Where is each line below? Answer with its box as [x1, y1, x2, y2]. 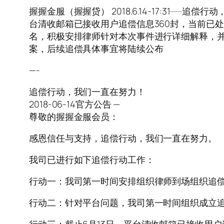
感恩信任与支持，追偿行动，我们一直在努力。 [29, 132, 217, 144]
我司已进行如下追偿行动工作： [29, 153, 154, 166]
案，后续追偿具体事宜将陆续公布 [29, 42, 163, 55]
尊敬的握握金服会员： [29, 110, 118, 123]
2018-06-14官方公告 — [29, 98, 120, 110]
